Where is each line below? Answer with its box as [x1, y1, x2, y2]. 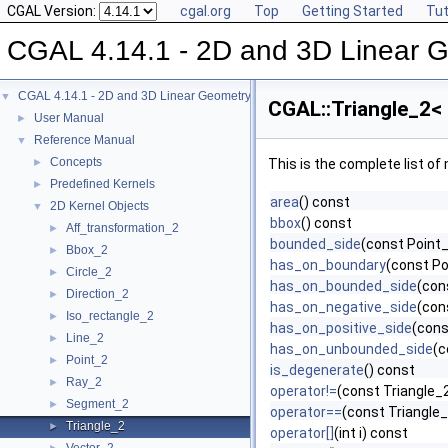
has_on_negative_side [270, 299, 417, 315]
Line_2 [66, 331, 104, 345]
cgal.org [180, 3, 231, 19]
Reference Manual [34, 133, 135, 147]
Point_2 [66, 353, 108, 367]
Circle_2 [66, 265, 112, 279]
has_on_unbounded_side [270, 341, 433, 357]
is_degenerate [270, 362, 364, 378]
